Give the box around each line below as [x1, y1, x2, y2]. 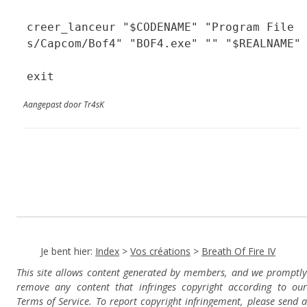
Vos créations [130, 245, 191, 258]
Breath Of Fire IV [201, 245, 275, 258]
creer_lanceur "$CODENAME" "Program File [27, 21, 294, 34]
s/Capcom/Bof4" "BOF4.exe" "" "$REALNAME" [27, 37, 301, 50]
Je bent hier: [40, 245, 95, 258]
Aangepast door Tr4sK [23, 99, 104, 110]
